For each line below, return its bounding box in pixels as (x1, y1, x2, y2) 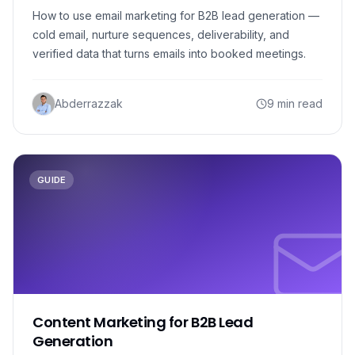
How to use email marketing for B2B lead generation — (32, 9, 319, 22)
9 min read (267, 97, 323, 110)
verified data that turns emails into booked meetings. (32, 47, 306, 60)
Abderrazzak (55, 97, 123, 110)
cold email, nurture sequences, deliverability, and (32, 28, 289, 41)
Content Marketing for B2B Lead (32, 312, 254, 332)
